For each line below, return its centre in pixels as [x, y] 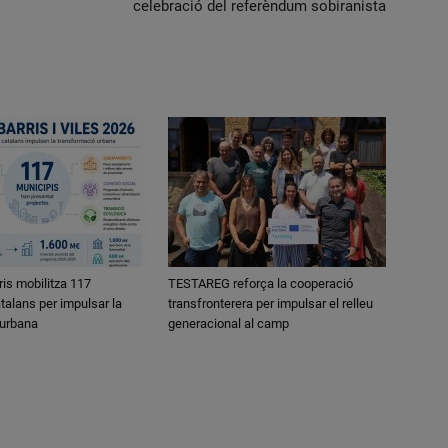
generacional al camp [228, 323]
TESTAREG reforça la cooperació [260, 283]
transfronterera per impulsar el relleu [270, 303]
